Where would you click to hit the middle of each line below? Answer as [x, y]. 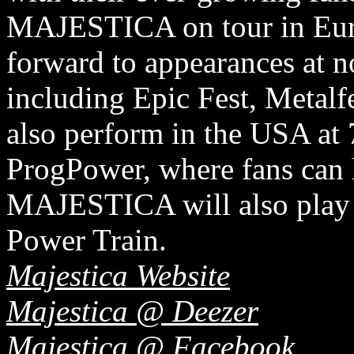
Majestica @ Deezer [132, 311]
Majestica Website [118, 275]
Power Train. [87, 239]
